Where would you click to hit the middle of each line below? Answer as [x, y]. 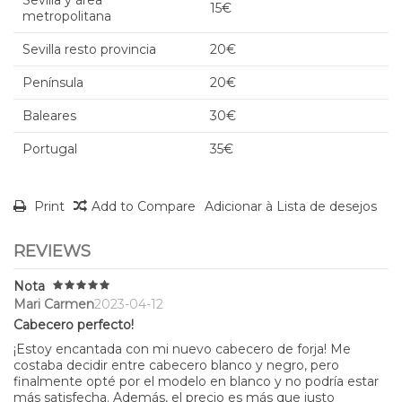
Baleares [49, 115]
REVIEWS [52, 251]
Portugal [50, 149]
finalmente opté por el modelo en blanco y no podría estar [196, 382]
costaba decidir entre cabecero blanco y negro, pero [176, 366]
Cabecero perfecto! [74, 325]
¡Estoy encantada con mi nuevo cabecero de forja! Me [182, 350]
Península [53, 82]
